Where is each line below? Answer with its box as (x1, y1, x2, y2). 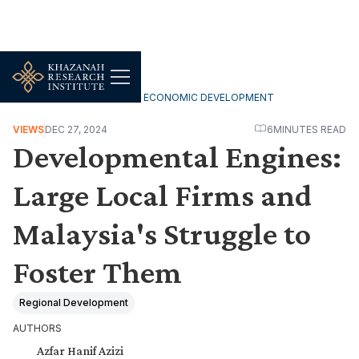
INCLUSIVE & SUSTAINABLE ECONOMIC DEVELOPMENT (13, 91, 274, 103)
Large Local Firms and (13, 177, 312, 213)
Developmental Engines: (13, 139, 341, 175)
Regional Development (19, 296, 128, 309)
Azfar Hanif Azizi (37, 344, 123, 357)
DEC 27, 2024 (45, 123, 107, 135)
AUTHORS (13, 322, 62, 334)
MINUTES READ (273, 123, 346, 135)
